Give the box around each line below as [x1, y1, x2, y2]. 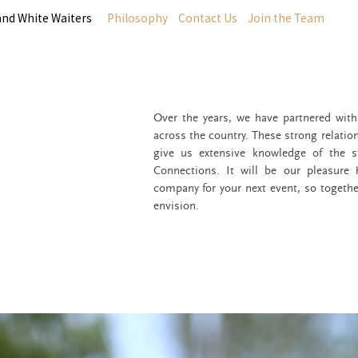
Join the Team [248, 10, 324, 26]
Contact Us [178, 10, 237, 26]
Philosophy [107, 10, 168, 26]
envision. [153, 199, 199, 213]
